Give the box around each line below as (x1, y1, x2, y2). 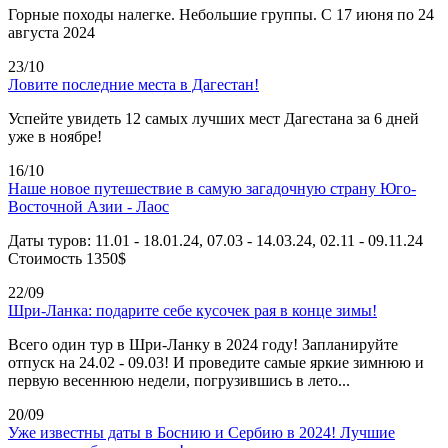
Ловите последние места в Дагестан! (8, 75, 259, 93)
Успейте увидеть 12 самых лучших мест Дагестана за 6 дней (8, 109, 419, 127)
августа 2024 (8, 23, 95, 41)
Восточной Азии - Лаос (8, 197, 169, 215)
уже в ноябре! (8, 127, 102, 145)
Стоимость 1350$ (8, 249, 126, 267)
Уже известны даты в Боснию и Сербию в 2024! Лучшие (8, 423, 395, 441)
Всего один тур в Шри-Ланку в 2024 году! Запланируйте (8, 335, 398, 353)
